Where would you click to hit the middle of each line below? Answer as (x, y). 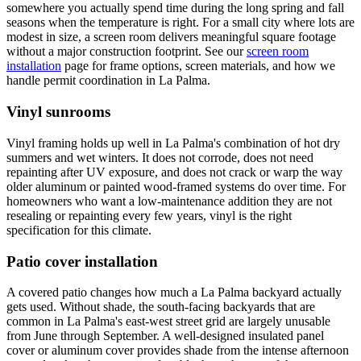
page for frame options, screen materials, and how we (200, 66)
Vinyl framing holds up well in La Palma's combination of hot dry (173, 143)
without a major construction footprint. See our (125, 52)
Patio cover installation (82, 261)
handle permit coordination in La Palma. (108, 81)
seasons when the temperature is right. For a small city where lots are (180, 23)
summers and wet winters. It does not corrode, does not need (160, 157)
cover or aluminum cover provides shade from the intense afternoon (178, 351)
